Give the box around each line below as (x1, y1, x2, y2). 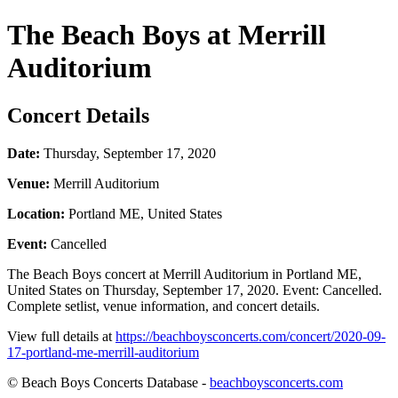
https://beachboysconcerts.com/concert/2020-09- (115, 328, 386, 344)
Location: (7, 205, 65, 221)
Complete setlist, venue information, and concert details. (7, 298, 320, 314)
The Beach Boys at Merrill (7, 19, 326, 52)
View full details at (7, 328, 115, 344)
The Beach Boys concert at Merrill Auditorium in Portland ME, (7, 266, 362, 282)
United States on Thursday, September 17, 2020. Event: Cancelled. (7, 282, 382, 298)
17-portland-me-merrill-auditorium (7, 344, 199, 360)
